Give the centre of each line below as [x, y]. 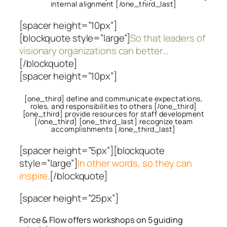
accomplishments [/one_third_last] [113, 129]
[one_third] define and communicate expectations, [113, 98]
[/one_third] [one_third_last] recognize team [113, 121]
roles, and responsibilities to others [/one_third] [113, 106]
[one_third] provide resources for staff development [113, 113]
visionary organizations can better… [94, 51]
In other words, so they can [135, 163]
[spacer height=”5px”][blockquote [92, 151]
